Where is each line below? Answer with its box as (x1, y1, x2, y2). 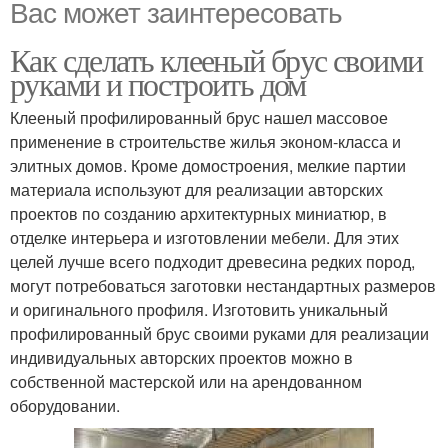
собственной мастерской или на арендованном (10, 369, 362, 393)
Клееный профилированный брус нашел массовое (10, 105, 388, 129)
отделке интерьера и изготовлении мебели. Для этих (10, 225, 399, 249)
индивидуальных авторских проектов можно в (10, 345, 353, 369)
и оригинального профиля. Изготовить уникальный (10, 297, 388, 321)
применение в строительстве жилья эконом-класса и (10, 129, 401, 153)
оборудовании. (10, 393, 120, 417)
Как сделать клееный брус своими (10, 37, 423, 81)
